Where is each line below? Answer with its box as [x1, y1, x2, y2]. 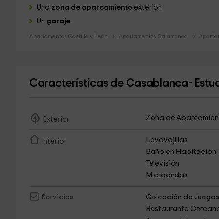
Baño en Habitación [146, 148, 217, 155]
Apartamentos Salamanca [118, 33, 188, 39]
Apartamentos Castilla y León [29, 33, 108, 39]
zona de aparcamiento [51, 4, 132, 11]
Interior [41, 138, 66, 145]
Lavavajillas [146, 136, 188, 144]
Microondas [146, 172, 188, 179]
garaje [46, 18, 70, 25]
